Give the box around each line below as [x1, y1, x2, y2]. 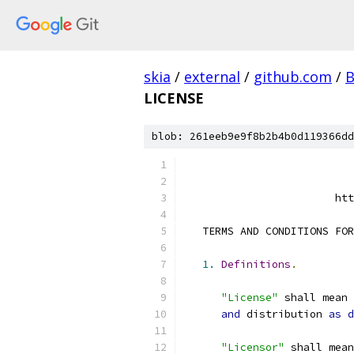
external [184, 67, 240, 86]
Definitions [221, 258, 291, 271]
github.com [254, 67, 332, 86]
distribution [240, 307, 329, 321]
